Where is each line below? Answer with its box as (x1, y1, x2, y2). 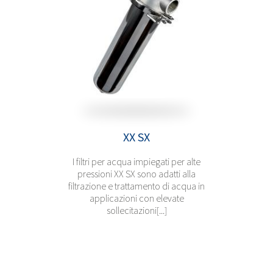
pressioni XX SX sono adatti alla (77, 167, 196, 180)
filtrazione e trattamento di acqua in (68, 179, 205, 192)
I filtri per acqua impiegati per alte (73, 155, 200, 168)
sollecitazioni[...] (106, 204, 167, 216)
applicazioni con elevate (89, 191, 184, 204)
